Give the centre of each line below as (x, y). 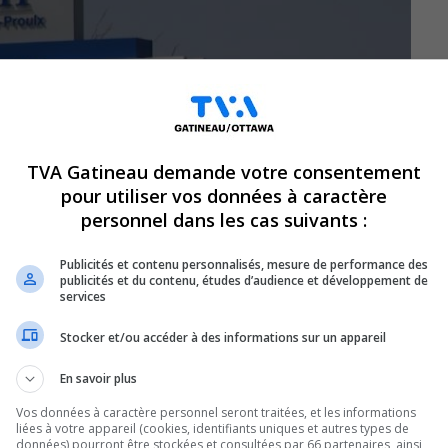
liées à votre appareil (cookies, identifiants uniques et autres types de (212, 428)
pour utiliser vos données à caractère (224, 196)
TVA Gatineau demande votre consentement (224, 172)
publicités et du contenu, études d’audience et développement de (244, 280)
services (83, 296)
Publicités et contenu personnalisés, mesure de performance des (244, 264)
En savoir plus (98, 378)
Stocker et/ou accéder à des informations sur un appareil (223, 337)
